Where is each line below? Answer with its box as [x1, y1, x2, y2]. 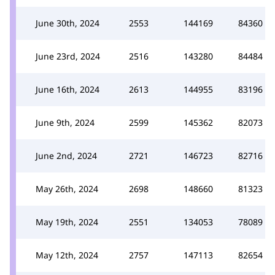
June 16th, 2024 [36, 83, 99, 95]
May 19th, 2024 [36, 215, 98, 228]
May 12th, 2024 [36, 249, 98, 261]
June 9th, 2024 [36, 116, 95, 128]
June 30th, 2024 [36, 17, 99, 29]
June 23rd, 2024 [36, 50, 100, 62]
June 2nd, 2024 [36, 149, 97, 161]
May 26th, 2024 [36, 182, 98, 195]
